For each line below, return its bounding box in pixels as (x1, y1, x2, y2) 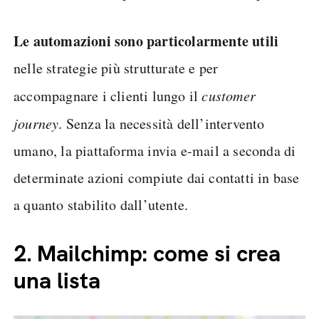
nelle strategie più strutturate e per (14, 58, 219, 78)
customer (202, 85, 256, 105)
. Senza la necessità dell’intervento (58, 113, 265, 133)
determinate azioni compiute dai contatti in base (14, 167, 300, 187)
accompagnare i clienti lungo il (14, 85, 202, 105)
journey (14, 113, 59, 132)
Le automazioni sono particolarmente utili (14, 30, 279, 51)
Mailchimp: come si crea (37, 238, 281, 268)
